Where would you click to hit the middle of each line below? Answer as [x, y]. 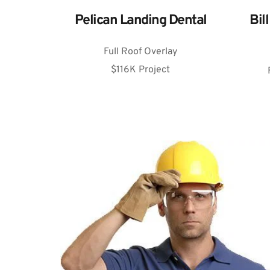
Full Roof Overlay [141, 52]
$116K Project [141, 70]
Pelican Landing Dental [140, 21]
